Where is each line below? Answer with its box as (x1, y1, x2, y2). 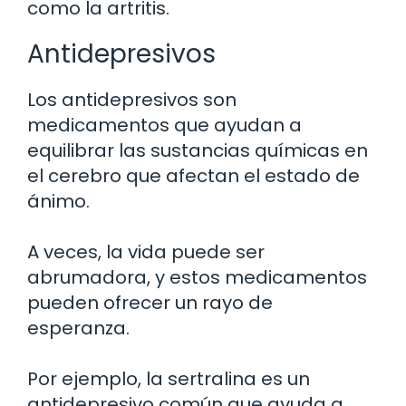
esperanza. (27, 314, 130, 341)
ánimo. (27, 188, 90, 214)
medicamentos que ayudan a (27, 111, 302, 138)
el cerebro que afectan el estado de (27, 162, 360, 188)
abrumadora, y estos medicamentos (27, 264, 367, 290)
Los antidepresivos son (27, 86, 237, 112)
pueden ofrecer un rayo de (27, 289, 273, 315)
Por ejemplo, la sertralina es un (27, 365, 310, 391)
